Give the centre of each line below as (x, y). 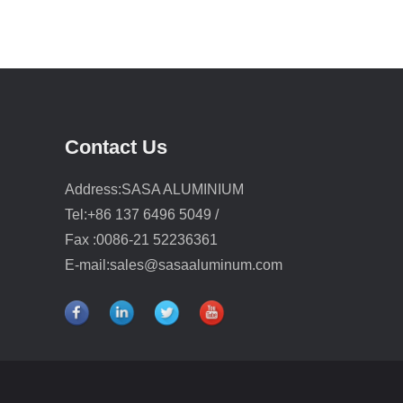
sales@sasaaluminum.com (196, 265)
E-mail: (87, 265)
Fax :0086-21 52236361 (141, 240)
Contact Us (116, 147)
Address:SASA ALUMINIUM (154, 189)
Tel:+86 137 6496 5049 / (142, 215)
